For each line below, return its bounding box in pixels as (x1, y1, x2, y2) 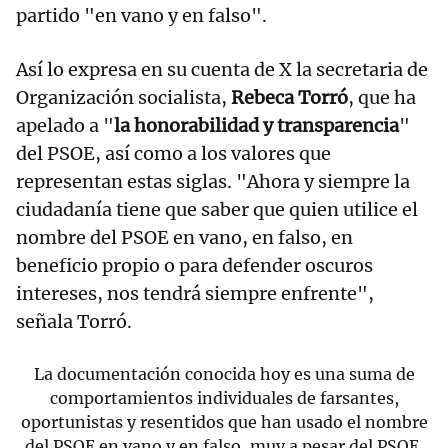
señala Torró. (16, 310, 132, 334)
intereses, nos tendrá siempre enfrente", (16, 282, 374, 306)
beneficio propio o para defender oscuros (16, 254, 373, 278)
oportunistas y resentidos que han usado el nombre (20, 412, 428, 433)
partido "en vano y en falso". (16, 4, 267, 28)
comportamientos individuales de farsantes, (49, 388, 399, 409)
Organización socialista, (16, 86, 231, 110)
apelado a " (16, 114, 114, 138)
